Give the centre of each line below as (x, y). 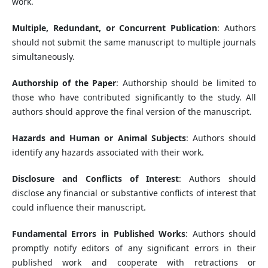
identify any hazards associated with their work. (108, 153)
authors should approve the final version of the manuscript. (132, 112)
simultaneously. (43, 57)
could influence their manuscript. (79, 208)
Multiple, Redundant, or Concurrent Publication (115, 28)
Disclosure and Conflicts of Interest (95, 179)
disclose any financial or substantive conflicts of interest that (134, 193)
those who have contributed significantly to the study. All (134, 98)
